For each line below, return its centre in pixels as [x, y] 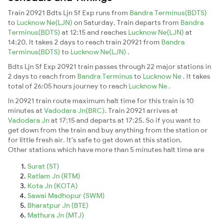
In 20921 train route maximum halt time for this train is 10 [101, 100]
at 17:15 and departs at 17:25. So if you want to [126, 120]
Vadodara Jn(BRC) [74, 110]
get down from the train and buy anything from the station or [108, 130]
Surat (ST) [43, 166]
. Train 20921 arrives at [141, 110]
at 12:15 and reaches [95, 32]
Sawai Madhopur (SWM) [66, 195]
